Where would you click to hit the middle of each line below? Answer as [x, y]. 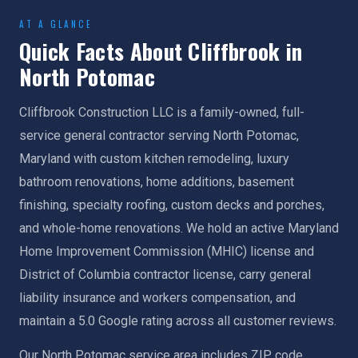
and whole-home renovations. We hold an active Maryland [179, 228]
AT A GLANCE [56, 24]
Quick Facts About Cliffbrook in [161, 51]
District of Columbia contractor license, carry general [165, 274]
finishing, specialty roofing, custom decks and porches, [172, 205]
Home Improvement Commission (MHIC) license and [167, 251]
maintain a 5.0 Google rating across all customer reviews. [178, 321]
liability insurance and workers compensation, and [157, 298]
